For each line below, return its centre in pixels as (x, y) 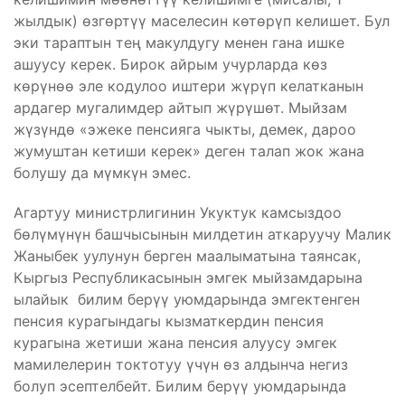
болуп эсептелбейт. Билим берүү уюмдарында (180, 386)
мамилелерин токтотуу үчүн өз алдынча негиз (181, 364)
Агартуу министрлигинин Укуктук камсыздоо (178, 212)
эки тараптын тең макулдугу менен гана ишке (179, 42)
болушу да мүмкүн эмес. (102, 172)
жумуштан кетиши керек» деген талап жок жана (189, 151)
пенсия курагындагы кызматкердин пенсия (169, 320)
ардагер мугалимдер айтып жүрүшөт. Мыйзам (180, 107)
